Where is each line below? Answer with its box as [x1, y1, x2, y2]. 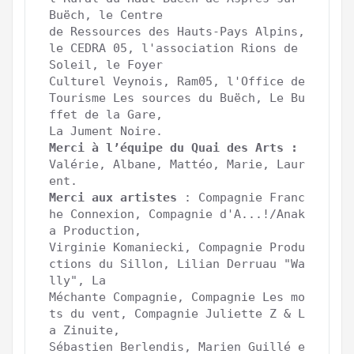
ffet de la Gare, [49, 107, 170, 122]
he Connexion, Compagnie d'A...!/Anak [49, 206, 305, 221]
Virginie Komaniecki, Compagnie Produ [49, 239, 305, 254]
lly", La [49, 273, 113, 288]
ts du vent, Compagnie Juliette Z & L [49, 306, 305, 321]
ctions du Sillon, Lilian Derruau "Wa [49, 256, 305, 271]
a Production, [49, 223, 141, 238]
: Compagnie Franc [177, 190, 305, 205]
